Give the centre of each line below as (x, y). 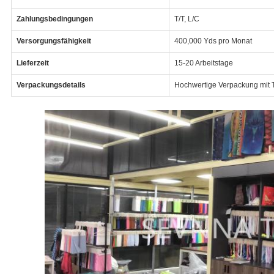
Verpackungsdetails (51, 85)
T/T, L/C (187, 19)
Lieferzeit (32, 63)
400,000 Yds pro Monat (213, 41)
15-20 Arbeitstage (203, 63)
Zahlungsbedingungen (54, 19)
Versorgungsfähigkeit (54, 41)
